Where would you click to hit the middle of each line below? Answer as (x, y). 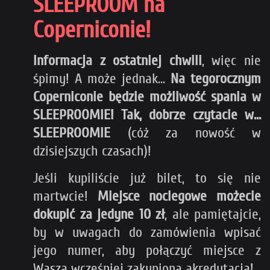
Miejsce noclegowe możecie (179, 196)
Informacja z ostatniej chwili (118, 60)
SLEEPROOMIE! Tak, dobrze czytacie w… (147, 115)
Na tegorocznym (216, 78)
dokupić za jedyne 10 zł (99, 214)
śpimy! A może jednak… (102, 78)
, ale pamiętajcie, (213, 214)
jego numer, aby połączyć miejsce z (147, 250)
